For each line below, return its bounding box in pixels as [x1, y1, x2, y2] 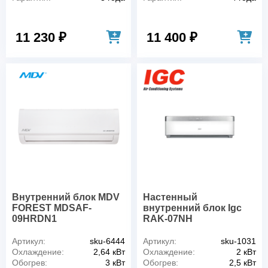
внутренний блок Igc [143, 203, 242, 214]
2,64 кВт [93, 247, 125, 257]
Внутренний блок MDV [12, 192, 120, 203]
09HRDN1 [12, 214, 57, 224]
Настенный [143, 192, 197, 203]
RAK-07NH [143, 214, 193, 224]
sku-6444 [90, 236, 125, 246]
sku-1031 [221, 236, 256, 246]
